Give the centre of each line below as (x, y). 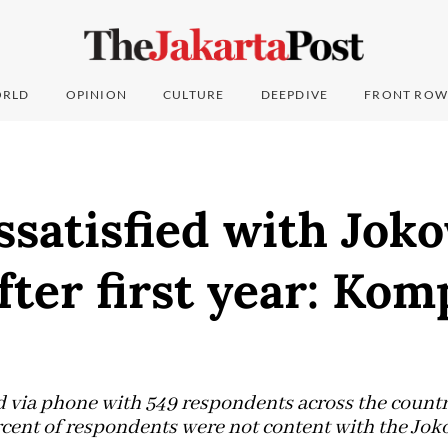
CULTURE (194, 95)
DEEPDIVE (294, 95)
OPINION (96, 95)
